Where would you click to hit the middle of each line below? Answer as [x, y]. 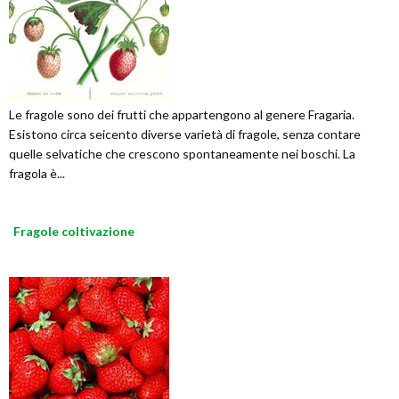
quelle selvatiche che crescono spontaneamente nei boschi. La [182, 154]
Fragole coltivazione [74, 232]
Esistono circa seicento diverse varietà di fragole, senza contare [185, 134]
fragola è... [37, 174]
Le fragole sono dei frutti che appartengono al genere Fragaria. [182, 115]
